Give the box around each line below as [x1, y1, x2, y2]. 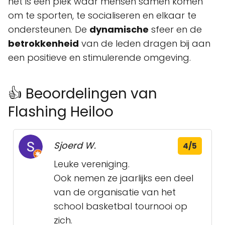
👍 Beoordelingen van [8, 84, 157, 103]
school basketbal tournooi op [54, 200, 187, 212]
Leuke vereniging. [54, 158, 130, 170]
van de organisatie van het [54, 186, 176, 198]
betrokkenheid [8, 37, 79, 50]
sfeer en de [149, 23, 202, 36]
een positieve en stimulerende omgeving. [8, 51, 191, 64]
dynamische [89, 23, 149, 36]
